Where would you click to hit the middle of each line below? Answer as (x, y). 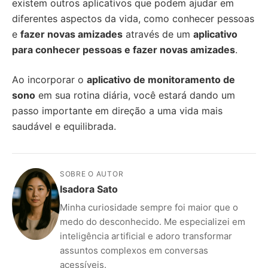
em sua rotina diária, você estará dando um (135, 95)
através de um (158, 34)
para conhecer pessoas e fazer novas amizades (124, 50)
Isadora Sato (89, 189)
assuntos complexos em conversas (134, 250)
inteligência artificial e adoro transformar (146, 236)
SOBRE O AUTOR (92, 174)
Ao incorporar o (49, 80)
